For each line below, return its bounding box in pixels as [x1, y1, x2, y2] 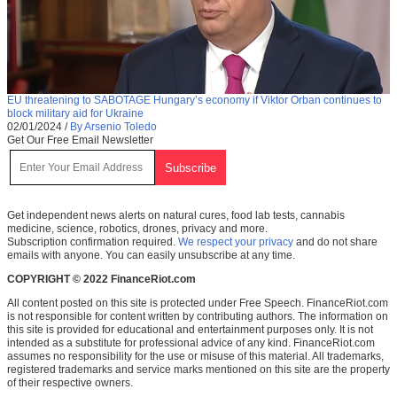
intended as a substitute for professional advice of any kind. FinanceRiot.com [7, 337, 375, 350]
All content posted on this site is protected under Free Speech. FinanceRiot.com [7, 297, 388, 310]
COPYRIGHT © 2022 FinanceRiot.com [7, 273, 196, 286]
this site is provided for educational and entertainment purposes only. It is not [7, 323, 373, 337]
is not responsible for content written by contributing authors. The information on [7, 310, 388, 323]
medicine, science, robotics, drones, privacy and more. [7, 222, 268, 236]
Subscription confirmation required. [7, 236, 178, 249]
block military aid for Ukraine [7, 107, 144, 121]
